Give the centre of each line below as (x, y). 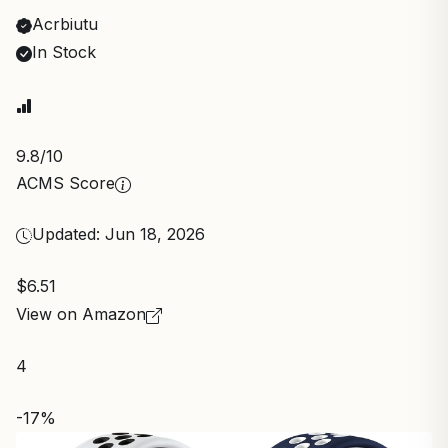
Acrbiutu (65, 23)
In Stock (64, 51)
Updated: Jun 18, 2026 (118, 233)
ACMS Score (65, 182)
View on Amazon (81, 313)
